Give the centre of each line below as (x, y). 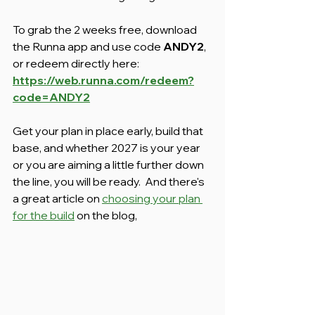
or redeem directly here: (77, 63)
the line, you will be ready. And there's (110, 181)
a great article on (57, 198)
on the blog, (106, 215)
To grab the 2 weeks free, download (106, 29)
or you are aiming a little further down (109, 164)
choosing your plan (152, 198)
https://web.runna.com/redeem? (103, 80)
